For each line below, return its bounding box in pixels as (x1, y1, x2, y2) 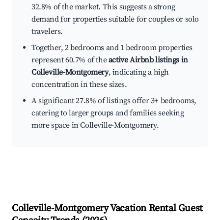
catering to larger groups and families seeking (31, 108, 184, 118)
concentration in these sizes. (31, 80, 127, 90)
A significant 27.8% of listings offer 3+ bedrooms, (31, 96, 197, 106)
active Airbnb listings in (108, 55, 188, 65)
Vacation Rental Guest (108, 202, 203, 215)
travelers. (31, 27, 63, 37)
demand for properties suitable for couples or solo (31, 14, 199, 25)
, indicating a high (108, 67, 169, 78)
